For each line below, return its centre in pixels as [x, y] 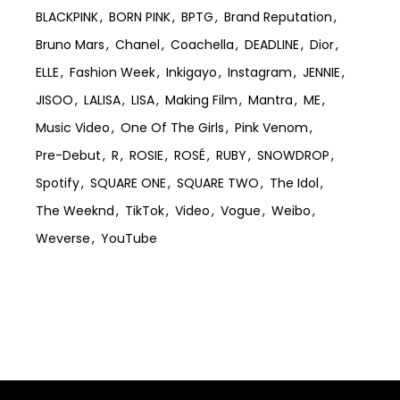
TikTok [145, 211]
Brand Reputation [279, 17]
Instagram [260, 72]
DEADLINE [272, 45]
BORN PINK [140, 17]
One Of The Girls [173, 128]
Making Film [202, 100]
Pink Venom [272, 128]
